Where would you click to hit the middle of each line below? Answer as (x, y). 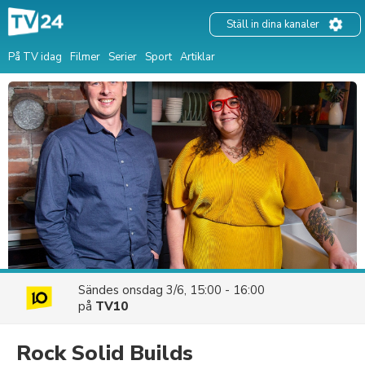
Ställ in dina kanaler (273, 25)
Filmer (85, 57)
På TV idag (35, 57)
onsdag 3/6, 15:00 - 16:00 (193, 290)
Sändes (100, 290)
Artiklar (198, 57)
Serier (123, 57)
